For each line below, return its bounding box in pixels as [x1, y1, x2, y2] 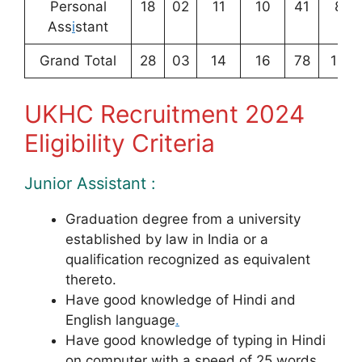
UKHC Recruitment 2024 [24, 99, 305, 128]
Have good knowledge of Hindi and [65, 291, 296, 308]
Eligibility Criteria [24, 128, 215, 158]
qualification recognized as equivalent [65, 250, 310, 267]
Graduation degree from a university [65, 210, 301, 227]
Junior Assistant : [24, 173, 156, 193]
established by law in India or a [65, 230, 268, 247]
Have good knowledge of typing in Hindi [65, 331, 326, 348]
